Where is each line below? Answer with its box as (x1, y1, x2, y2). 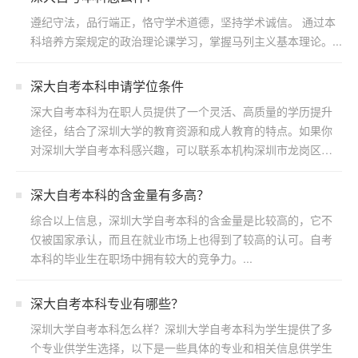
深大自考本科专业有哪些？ (30, 294, 184, 312)
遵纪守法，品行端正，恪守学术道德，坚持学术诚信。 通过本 (30, 14, 336, 30)
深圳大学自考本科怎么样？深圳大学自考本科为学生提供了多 (30, 320, 332, 336)
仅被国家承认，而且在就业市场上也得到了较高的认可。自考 (30, 231, 332, 247)
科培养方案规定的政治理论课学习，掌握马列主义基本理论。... (30, 33, 342, 49)
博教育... (30, 161, 74, 177)
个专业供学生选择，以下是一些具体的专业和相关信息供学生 (30, 340, 332, 356)
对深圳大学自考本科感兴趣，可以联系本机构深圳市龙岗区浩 (30, 141, 332, 157)
